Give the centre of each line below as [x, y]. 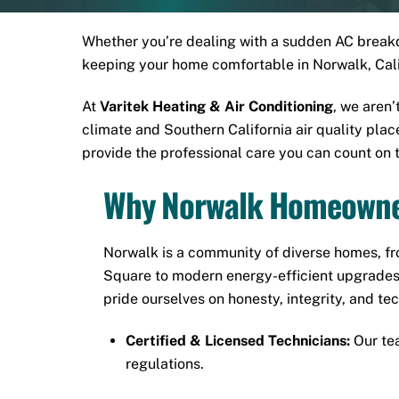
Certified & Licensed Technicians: [238, 341]
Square [127, 276]
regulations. [165, 364]
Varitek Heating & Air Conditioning [216, 107]
